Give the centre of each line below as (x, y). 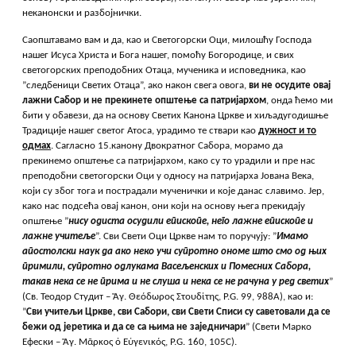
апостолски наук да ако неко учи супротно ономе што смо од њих (175, 252)
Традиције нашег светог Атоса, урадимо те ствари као (141, 131)
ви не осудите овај (289, 86)
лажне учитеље (59, 237)
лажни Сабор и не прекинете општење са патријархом (145, 101)
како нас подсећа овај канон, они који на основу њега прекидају (164, 207)
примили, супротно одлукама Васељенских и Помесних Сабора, (167, 267)
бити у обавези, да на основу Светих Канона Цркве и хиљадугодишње (176, 116)
